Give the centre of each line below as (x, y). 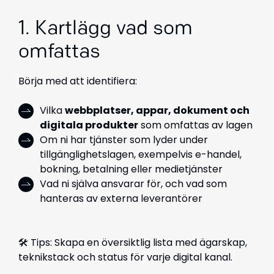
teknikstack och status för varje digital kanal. (125, 257)
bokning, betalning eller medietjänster (131, 169)
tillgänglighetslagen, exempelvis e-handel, (141, 154)
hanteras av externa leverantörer (121, 198)
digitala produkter (89, 125)
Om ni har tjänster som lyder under (124, 140)
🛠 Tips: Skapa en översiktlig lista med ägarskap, (133, 243)
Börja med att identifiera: (78, 81)
